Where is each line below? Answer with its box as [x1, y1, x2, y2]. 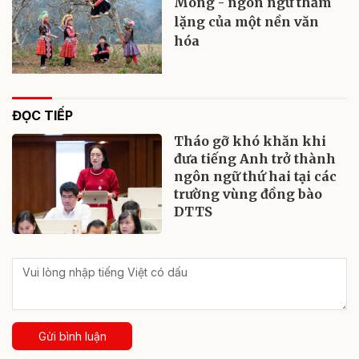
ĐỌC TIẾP [12, 107, 73, 123]
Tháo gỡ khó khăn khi [174, 133, 327, 149]
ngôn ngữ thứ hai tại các [174, 168, 337, 184]
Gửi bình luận [38, 329, 107, 343]
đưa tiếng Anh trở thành [174, 151, 337, 167]
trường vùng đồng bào [174, 186, 323, 202]
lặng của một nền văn [174, 14, 320, 30]
